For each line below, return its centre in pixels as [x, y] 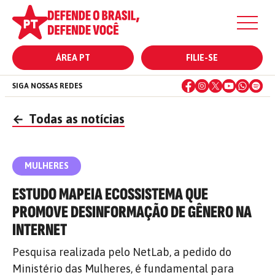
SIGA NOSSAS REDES [47, 86]
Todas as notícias [75, 119]
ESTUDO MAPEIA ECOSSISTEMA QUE [110, 194]
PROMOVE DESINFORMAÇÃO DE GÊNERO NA [132, 212]
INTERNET [40, 230]
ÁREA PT [73, 58]
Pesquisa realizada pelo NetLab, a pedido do [122, 252]
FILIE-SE [202, 58]
